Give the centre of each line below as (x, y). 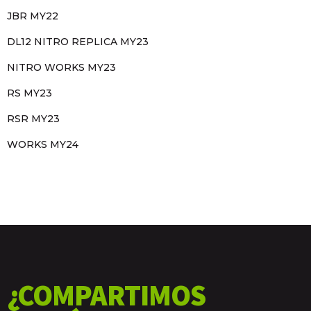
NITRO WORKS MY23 (61, 68)
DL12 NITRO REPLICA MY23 (78, 42)
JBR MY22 (33, 16)
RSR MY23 (33, 119)
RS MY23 (30, 93)
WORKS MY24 (43, 145)
